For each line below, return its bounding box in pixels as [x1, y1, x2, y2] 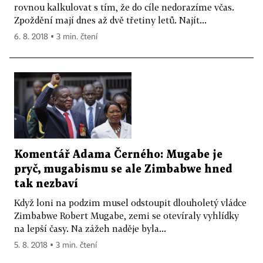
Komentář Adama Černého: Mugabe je [14, 149, 222, 160]
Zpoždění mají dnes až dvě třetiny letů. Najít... [14, 15, 207, 26]
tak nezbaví [14, 178, 78, 189]
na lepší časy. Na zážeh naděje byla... [14, 222, 166, 234]
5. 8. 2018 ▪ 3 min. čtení [14, 241, 97, 249]
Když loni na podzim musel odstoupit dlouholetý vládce [14, 197, 247, 208]
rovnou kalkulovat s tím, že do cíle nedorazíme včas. [14, 2, 234, 13]
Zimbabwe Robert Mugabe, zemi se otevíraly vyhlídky [14, 210, 239, 221]
